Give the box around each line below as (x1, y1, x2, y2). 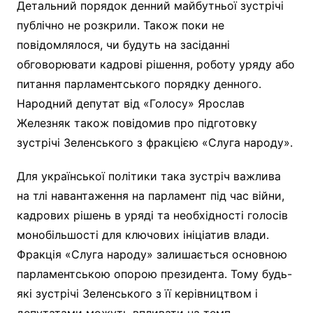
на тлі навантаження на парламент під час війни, (16, 188, 284, 203)
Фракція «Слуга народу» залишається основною (16, 247, 287, 261)
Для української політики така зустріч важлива (16, 168, 281, 183)
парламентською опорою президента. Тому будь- (16, 266, 292, 281)
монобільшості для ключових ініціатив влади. (16, 227, 269, 242)
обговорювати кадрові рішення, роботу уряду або (16, 57, 295, 71)
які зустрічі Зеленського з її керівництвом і (16, 286, 258, 300)
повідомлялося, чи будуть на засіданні (16, 37, 230, 52)
